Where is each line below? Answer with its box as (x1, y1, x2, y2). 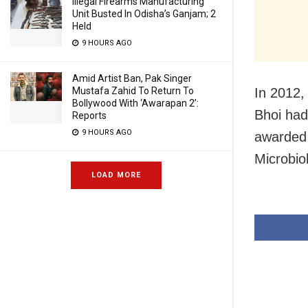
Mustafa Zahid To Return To (72, 85, 194, 96)
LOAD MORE (91, 170, 141, 179)
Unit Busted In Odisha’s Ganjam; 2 (72, 8, 216, 19)
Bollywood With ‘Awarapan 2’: (72, 98, 199, 109)
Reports (72, 110, 107, 121)
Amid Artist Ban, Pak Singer (72, 73, 192, 84)
